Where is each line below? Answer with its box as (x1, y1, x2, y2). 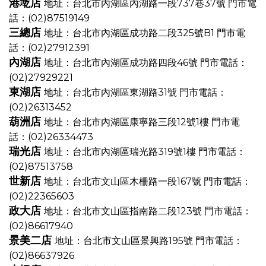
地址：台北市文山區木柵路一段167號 (44, 176, 204, 187)
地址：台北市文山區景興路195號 (55, 235, 195, 246)
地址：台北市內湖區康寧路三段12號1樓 (44, 116, 211, 128)
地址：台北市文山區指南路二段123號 (44, 205, 204, 217)
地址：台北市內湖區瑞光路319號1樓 (44, 146, 198, 157)
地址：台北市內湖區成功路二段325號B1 (44, 27, 217, 39)
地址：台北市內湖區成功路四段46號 (44, 57, 200, 68)
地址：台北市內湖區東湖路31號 (44, 87, 179, 98)
